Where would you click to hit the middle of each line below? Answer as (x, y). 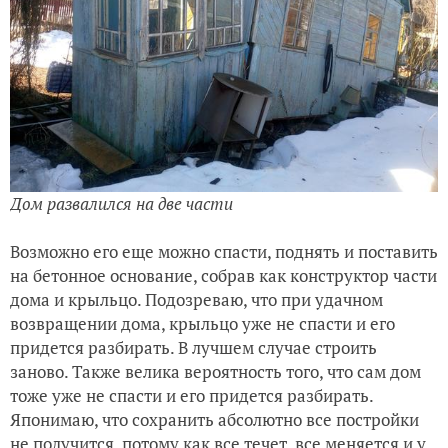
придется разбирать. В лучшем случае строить (193, 347)
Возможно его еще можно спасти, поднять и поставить (224, 251)
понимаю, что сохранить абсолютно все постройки (220, 419)
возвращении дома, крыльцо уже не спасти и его (202, 323)
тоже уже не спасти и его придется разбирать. (191, 395)
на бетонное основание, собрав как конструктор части (223, 275)
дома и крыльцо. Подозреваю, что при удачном (196, 299)
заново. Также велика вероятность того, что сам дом (215, 371)
